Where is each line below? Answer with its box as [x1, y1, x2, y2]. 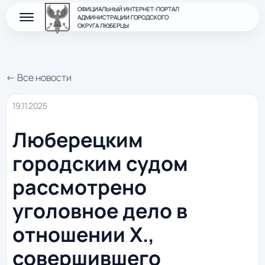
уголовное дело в [12, 197, 188, 225]
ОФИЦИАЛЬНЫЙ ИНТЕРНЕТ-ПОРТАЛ [77, 5, 179, 13]
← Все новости [6, 71, 72, 84]
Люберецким [12, 126, 143, 154]
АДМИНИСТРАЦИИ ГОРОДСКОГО [77, 13, 169, 21]
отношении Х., [12, 221, 154, 248]
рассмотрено [12, 173, 147, 201]
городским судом [12, 150, 188, 177]
